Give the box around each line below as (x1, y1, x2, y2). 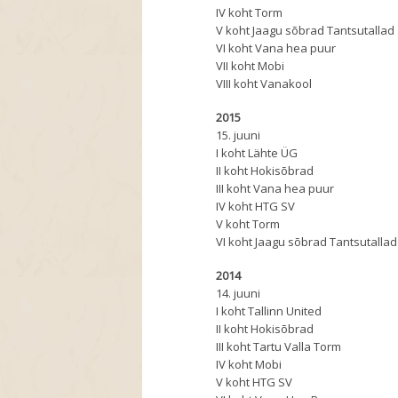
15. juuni (216, 127, 261, 144)
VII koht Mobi (216, 58, 285, 75)
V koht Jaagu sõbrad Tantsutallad (216, 22, 395, 39)
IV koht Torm (216, 4, 283, 21)
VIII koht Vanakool (216, 76, 313, 92)
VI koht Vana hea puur (216, 40, 337, 57)
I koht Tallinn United (216, 303, 322, 320)
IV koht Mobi (216, 356, 283, 373)
